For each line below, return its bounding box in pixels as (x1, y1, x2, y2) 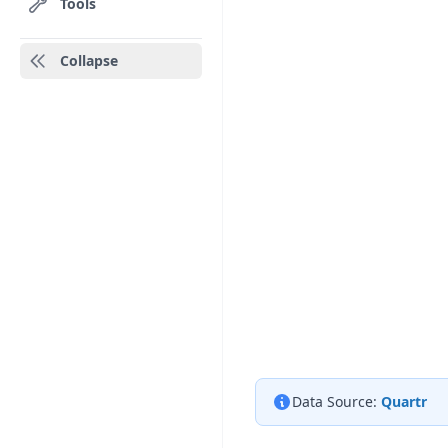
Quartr (381, 392, 427, 411)
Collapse (60, 51, 118, 70)
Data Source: (292, 392, 377, 411)
